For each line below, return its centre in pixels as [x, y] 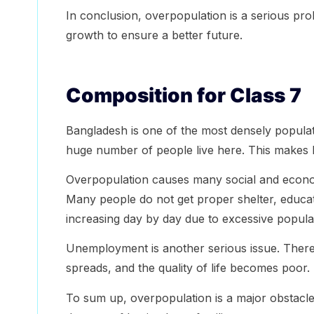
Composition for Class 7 [183, 95]
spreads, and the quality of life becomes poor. [187, 268]
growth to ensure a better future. [154, 35]
